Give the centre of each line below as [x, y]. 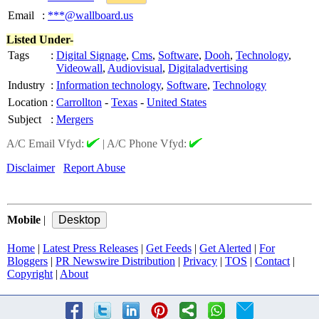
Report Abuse [94, 168]
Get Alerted [225, 248]
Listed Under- [40, 40]
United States [177, 102]
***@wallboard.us [90, 15]
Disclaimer [31, 168]
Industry [26, 85]
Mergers [75, 119]
